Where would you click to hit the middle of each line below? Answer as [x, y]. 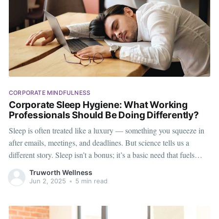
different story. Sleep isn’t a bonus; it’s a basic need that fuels [101, 154]
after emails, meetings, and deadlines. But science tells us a [99, 142]
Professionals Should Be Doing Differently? [104, 115]
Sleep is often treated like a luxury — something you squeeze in [106, 130]
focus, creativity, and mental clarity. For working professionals [103, 167]
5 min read [90, 181]
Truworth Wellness [61, 173]
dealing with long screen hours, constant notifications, [91, 179]
